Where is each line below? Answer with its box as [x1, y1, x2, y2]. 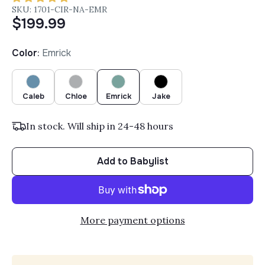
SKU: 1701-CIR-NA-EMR [12, 4, 108, 15]
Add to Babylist [96, 154, 169, 167]
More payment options [80, 214, 185, 226]
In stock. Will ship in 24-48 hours [26, 119, 174, 132]
